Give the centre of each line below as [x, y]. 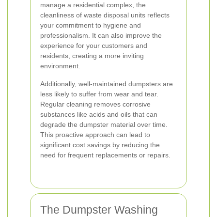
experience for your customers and [94, 46]
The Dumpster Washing [99, 210]
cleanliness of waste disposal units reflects [105, 15]
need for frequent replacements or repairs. [105, 155]
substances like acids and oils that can [99, 114]
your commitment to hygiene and [91, 25]
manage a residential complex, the [93, 5]
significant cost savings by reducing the [100, 145]
